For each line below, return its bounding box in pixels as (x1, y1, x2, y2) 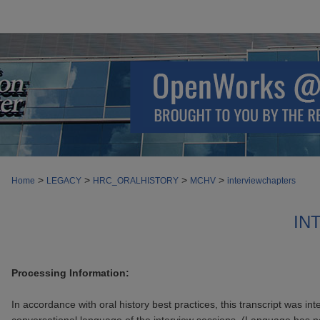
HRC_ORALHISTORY (93, 176, 179, 186)
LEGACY (46, 176, 81, 186)
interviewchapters (227, 176, 296, 186)
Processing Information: (11, 267, 129, 279)
